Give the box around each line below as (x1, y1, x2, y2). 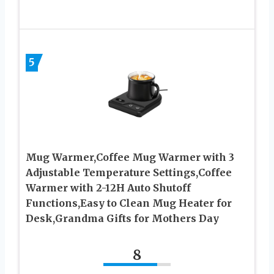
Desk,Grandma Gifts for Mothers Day (26, 212, 219, 225)
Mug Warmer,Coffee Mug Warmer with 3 (26, 151, 234, 164)
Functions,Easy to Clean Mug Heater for (26, 197, 232, 210)
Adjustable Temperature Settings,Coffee (26, 166, 232, 179)
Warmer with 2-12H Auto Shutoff (26, 182, 191, 194)
